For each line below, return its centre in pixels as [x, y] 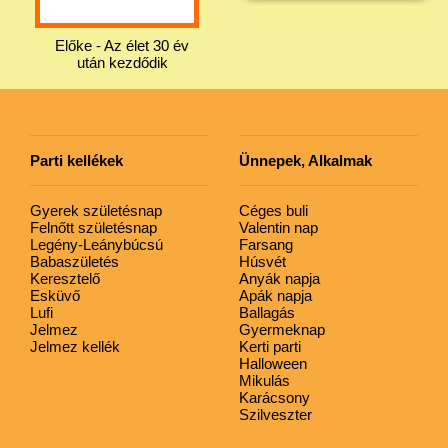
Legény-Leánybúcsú [96, 244]
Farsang [266, 244]
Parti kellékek [76, 160]
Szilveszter [275, 414]
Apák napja [275, 295]
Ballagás [267, 312]
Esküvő [55, 295]
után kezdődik [122, 62]
